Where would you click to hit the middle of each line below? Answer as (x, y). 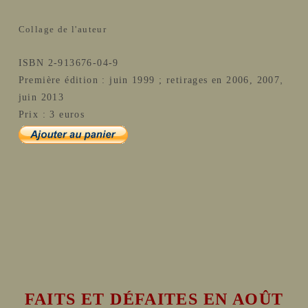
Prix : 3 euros (52, 114)
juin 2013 (41, 97)
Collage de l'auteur (63, 29)
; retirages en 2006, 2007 (220, 80)
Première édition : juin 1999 (87, 80)
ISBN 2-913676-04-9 (68, 63)
